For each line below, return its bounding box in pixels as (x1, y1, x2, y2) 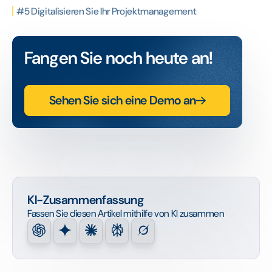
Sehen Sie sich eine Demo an (49, 92, 196, 109)
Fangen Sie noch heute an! (24, 47, 212, 69)
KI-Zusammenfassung (27, 191, 144, 208)
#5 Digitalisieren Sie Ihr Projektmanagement (16, 5, 197, 18)
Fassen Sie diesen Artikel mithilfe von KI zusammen (27, 206, 225, 220)
